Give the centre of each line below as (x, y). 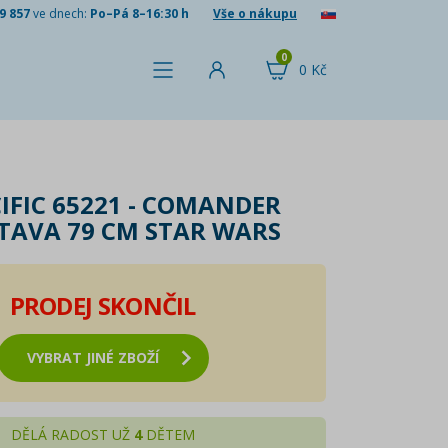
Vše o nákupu (255, 13)
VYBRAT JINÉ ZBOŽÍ (92, 357)
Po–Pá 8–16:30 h (139, 13)
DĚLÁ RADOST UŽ (72, 434)
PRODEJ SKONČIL (102, 305)
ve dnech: (60, 13)
